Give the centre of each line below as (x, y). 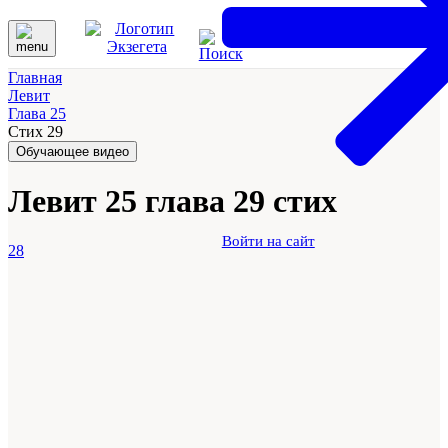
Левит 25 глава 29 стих (172, 201)
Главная (35, 77)
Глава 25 (37, 113)
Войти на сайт (268, 241)
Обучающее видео (72, 151)
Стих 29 (35, 131)
